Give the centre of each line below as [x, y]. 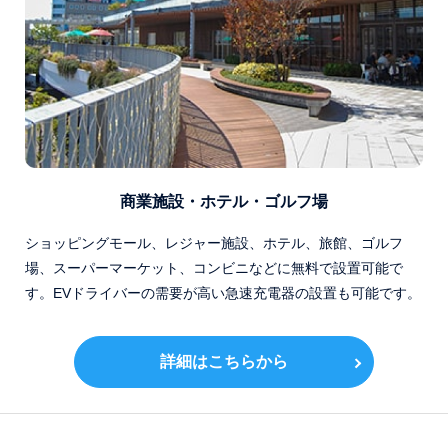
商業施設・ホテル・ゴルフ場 [224, 201]
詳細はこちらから [224, 361]
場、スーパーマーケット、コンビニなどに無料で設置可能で [214, 267]
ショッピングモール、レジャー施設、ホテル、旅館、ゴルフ [214, 242]
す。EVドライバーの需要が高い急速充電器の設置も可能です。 [223, 292]
